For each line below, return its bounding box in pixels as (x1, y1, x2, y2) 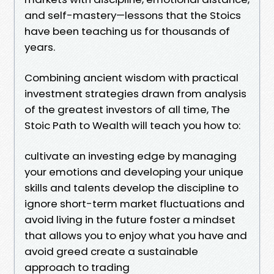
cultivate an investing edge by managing (24, 148, 237, 163)
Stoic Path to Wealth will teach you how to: (24, 117, 240, 133)
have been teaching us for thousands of (24, 23, 230, 39)
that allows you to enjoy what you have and (24, 228, 247, 243)
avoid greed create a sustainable (24, 243, 198, 259)
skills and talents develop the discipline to (24, 180, 239, 195)
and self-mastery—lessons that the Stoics (24, 7, 241, 23)
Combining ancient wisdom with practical (24, 70, 239, 85)
